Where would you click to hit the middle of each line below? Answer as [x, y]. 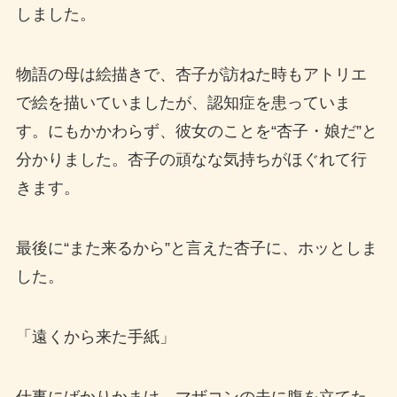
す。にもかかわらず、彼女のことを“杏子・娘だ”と [196, 132]
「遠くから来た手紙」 [95, 336]
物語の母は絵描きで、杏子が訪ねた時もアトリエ [191, 75]
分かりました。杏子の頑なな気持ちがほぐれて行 [191, 160]
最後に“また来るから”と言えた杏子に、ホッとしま [196, 248]
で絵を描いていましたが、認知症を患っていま [183, 103]
